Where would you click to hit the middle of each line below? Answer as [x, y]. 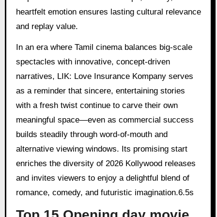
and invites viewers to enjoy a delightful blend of [102, 178]
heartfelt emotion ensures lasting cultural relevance [108, 12]
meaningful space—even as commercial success [105, 120]
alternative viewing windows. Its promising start [101, 149]
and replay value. [47, 26]
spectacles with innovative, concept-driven [93, 62]
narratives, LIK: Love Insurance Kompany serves [104, 76]
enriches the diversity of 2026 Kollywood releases [106, 163]
